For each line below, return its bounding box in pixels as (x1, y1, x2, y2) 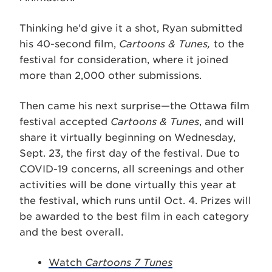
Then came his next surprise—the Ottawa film (19, 100, 250, 112)
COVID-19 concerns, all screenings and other (19, 163, 244, 175)
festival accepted (19, 115, 110, 127)
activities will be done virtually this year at (19, 178, 236, 191)
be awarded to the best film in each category (19, 210, 249, 222)
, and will (199, 115, 244, 127)
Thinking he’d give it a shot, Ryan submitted (19, 22, 242, 34)
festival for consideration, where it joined (19, 53, 228, 66)
